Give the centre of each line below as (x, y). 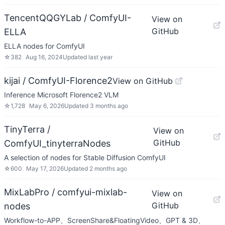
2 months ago (108, 168)
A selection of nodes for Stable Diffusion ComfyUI (85, 157)
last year (100, 57)
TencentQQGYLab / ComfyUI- (68, 18)
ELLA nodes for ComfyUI (44, 46)
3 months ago (109, 106)
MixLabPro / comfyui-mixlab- (66, 192)
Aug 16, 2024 (44, 57)
